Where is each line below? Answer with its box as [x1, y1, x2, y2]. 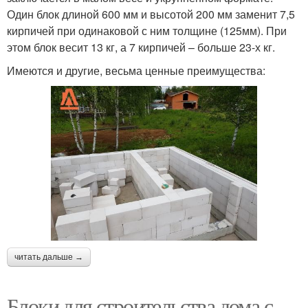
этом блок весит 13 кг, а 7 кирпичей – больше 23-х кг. [7, 39, 275, 56]
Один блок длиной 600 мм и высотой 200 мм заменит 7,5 [7, 6, 295, 23]
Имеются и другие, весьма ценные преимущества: [7, 63, 265, 79]
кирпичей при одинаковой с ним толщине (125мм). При [7, 23, 287, 39]
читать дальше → [14, 252, 83, 263]
